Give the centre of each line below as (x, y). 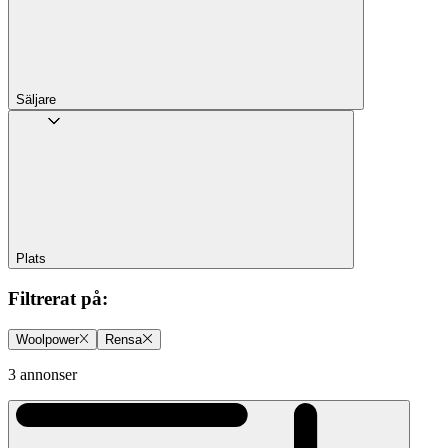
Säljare (36, 100)
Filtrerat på (55, 298)
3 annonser (42, 374)
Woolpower (47, 339)
